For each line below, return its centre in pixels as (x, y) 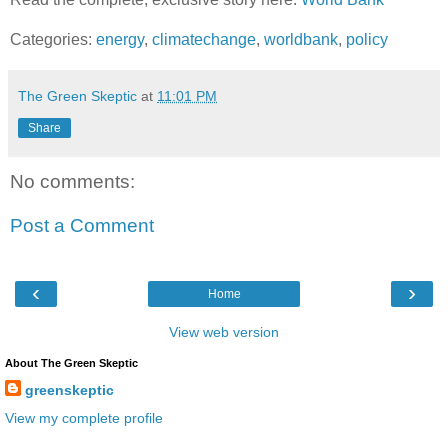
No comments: (72, 182)
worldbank (301, 40)
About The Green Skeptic (71, 363)
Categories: (53, 40)
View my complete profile (84, 417)
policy (367, 40)
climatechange (204, 40)
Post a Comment (82, 226)
